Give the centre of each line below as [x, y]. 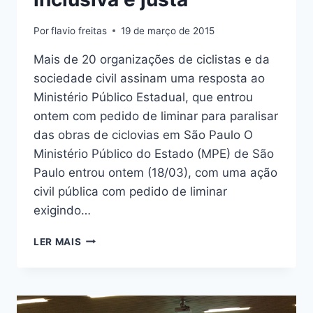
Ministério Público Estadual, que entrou [143, 97]
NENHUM [103, 267]
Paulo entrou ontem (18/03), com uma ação [155, 172]
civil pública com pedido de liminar [130, 191]
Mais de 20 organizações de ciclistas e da [152, 59]
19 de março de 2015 [168, 30]
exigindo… [62, 210]
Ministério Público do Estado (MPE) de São [154, 153]
